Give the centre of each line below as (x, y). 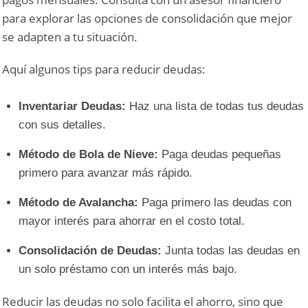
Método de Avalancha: (79, 202)
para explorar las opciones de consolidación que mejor (147, 18)
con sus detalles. (63, 124)
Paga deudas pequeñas (220, 154)
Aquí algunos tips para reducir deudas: (104, 69)
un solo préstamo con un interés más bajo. (128, 269)
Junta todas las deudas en (231, 250)
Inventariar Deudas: (73, 106)
